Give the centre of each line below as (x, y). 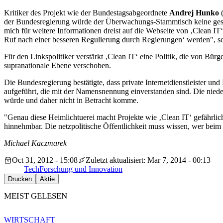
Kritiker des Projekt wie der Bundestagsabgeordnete (87, 13)
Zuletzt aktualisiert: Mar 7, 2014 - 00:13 (148, 160)
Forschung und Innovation (81, 169)
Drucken (20, 179)
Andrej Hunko (194, 13)
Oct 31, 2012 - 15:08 (45, 160)
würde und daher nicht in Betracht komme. (71, 101)
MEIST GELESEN (36, 196)
